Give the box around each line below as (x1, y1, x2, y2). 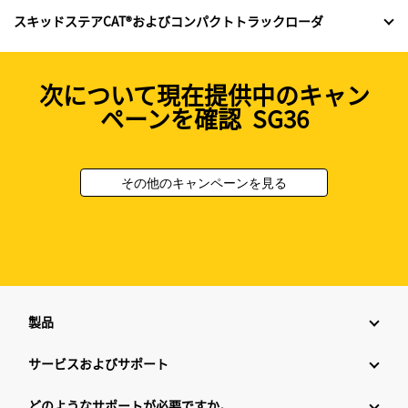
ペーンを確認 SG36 (99, 101, 309, 136)
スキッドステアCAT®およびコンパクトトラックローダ (14, 12, 323, 31)
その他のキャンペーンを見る (121, 174, 287, 192)
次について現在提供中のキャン (38, 77, 370, 112)
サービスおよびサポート (28, 354, 168, 373)
